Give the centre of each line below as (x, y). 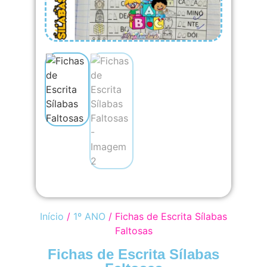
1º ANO (89, 217)
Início (52, 217)
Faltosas (133, 231)
